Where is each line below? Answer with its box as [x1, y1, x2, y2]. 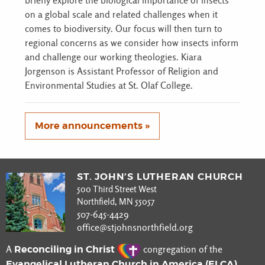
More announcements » [35, 119, 150, 132]
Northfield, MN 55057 [77, 196, 154, 207]
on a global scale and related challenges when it [25, 9, 218, 21]
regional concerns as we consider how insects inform [25, 37, 238, 49]
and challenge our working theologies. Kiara [25, 51, 202, 63]
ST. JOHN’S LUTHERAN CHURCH [77, 170, 243, 183]
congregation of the [141, 243, 222, 255]
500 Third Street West [77, 183, 157, 195]
